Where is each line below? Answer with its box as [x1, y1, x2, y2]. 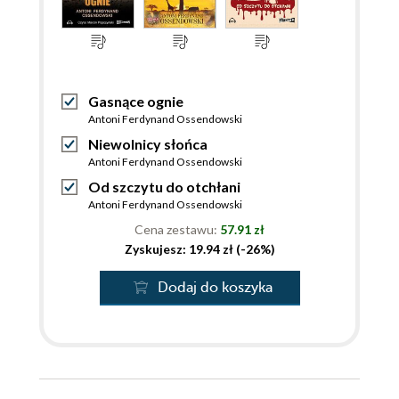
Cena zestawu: [134, 222, 220, 237]
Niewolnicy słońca [88, 135, 208, 152]
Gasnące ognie [88, 93, 183, 110]
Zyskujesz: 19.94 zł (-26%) [124, 241, 275, 256]
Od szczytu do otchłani [88, 178, 240, 195]
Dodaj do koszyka [157, 280, 273, 296]
